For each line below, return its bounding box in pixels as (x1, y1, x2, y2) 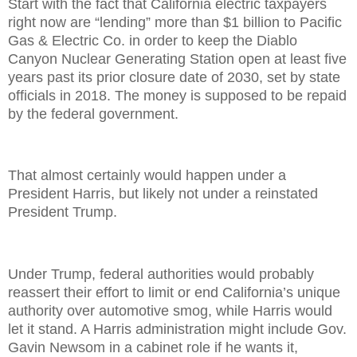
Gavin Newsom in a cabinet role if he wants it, (8, 339, 298, 355)
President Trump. (8, 204, 117, 221)
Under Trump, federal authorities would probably (8, 265, 314, 282)
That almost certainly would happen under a (8, 167, 286, 184)
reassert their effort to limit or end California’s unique (8, 284, 340, 300)
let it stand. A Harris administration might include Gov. (8, 320, 347, 337)
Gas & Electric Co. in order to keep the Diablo (8, 32, 297, 49)
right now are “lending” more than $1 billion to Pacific (8, 14, 342, 30)
